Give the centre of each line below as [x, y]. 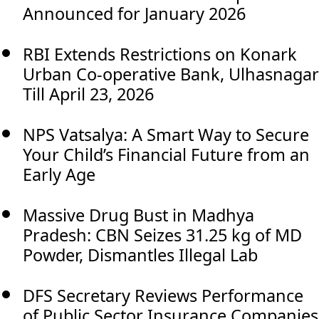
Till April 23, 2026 [88, 94]
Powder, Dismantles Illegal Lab [140, 255]
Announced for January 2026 [134, 13]
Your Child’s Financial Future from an [166, 154]
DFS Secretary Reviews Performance [163, 295]
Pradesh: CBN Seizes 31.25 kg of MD [162, 235]
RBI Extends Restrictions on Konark [160, 54]
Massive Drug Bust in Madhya [138, 215]
